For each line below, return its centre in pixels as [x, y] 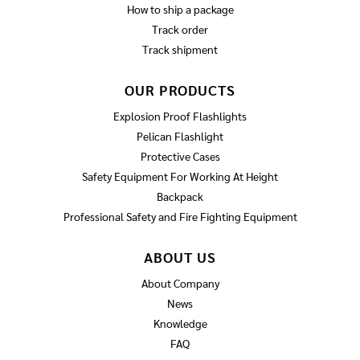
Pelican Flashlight [180, 136]
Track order [180, 29]
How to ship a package [180, 9]
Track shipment [180, 49]
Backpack [180, 196]
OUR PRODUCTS [180, 90]
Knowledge [180, 323]
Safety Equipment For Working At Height [180, 176]
